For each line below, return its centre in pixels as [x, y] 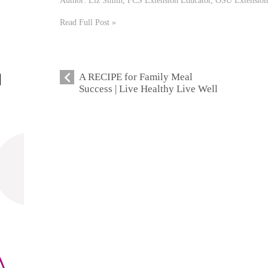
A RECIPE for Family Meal [136, 77]
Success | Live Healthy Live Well [149, 89]
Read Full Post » [88, 22]
